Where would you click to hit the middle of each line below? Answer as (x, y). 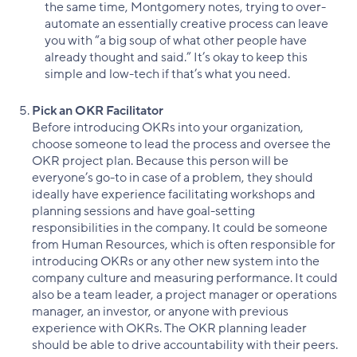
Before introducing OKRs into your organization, (168, 127)
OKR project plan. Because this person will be (160, 161)
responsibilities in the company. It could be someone (180, 228)
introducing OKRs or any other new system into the (176, 261)
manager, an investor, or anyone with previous (160, 311)
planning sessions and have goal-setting (143, 211)
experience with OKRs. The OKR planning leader (169, 328)
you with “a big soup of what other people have (176, 40)
